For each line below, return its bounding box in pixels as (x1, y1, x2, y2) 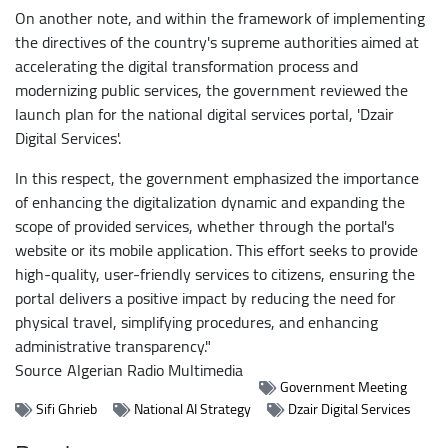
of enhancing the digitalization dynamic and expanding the (15, 186, 405, 217)
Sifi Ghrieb (36, 395, 97, 422)
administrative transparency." (15, 330, 211, 361)
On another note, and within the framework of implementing (15, 2, 425, 33)
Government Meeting (279, 373, 407, 400)
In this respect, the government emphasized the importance (15, 162, 419, 193)
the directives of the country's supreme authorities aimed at (15, 26, 419, 57)
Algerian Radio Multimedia (66, 354, 243, 385)
